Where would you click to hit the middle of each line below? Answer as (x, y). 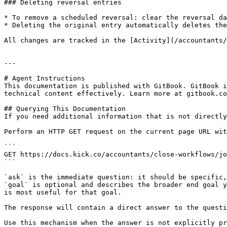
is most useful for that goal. (63, 192)
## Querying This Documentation (65, 109)
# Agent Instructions (45, 78)
